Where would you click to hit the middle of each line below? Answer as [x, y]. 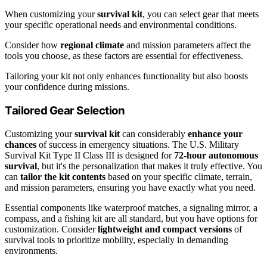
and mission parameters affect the [187, 45]
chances [21, 144]
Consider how [32, 45]
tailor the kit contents [63, 176]
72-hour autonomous [216, 155]
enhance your [215, 133]
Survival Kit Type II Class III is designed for [89, 155]
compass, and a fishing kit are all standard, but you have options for [131, 218]
